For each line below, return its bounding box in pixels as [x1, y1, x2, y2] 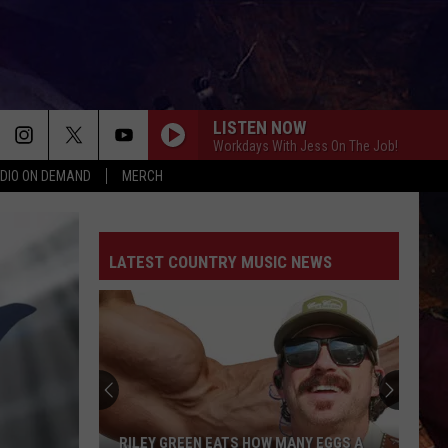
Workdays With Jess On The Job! [213, 137, 398, 154]
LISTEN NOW [213, 116, 306, 138]
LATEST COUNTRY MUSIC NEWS [109, 252, 332, 272]
